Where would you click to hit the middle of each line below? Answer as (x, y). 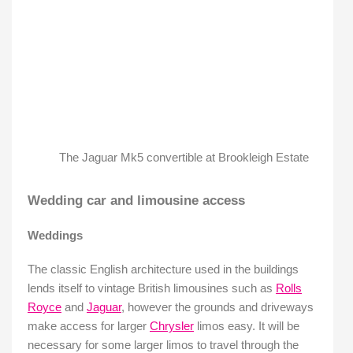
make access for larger (89, 327)
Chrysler (172, 327)
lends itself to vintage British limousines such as (152, 289)
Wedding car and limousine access (136, 201)
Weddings (55, 235)
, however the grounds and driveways (217, 308)
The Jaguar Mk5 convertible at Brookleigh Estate (184, 157)
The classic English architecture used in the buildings (163, 270)
